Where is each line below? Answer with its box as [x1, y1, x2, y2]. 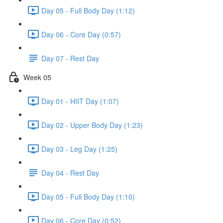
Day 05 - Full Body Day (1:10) [41, 191, 135, 202]
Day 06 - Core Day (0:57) [41, 29, 121, 39]
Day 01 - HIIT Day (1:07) [41, 96, 119, 106]
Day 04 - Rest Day [41, 167, 99, 178]
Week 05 [23, 72, 51, 82]
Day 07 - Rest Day [41, 53, 99, 63]
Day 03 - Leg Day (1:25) [41, 143, 117, 154]
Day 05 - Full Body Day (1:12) [41, 5, 135, 15]
